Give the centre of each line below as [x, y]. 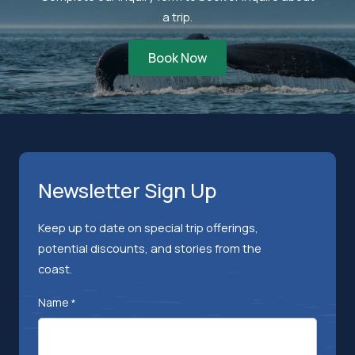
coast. [55, 269]
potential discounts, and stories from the [150, 248]
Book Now [177, 58]
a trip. [177, 17]
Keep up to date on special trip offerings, [148, 227]
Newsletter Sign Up [127, 191]
